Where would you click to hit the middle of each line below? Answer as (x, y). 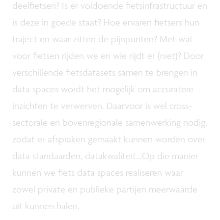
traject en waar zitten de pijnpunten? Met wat (103, 39)
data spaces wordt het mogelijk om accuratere (103, 89)
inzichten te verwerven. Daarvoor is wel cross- (102, 105)
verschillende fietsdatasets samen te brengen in (105, 72)
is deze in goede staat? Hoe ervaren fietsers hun (106, 22)
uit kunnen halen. (46, 206)
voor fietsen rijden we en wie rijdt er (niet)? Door (108, 55)
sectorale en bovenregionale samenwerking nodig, (110, 122)
